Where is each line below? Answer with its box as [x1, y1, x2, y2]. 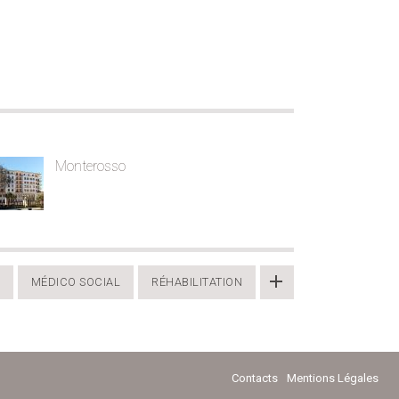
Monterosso [55, 157, 126, 175]
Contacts [232, 370, 278, 385]
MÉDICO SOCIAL [30, 274, 120, 289]
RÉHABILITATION [151, 274, 242, 289]
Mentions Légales [287, 370, 379, 385]
